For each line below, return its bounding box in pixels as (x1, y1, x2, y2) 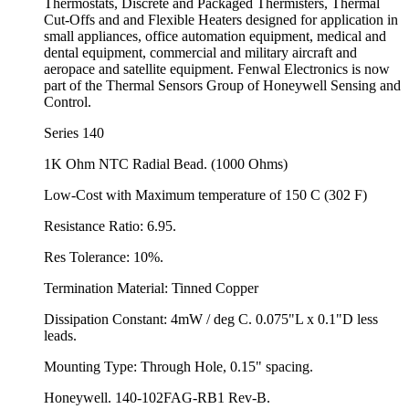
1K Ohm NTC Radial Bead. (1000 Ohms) (44, 155, 288, 172)
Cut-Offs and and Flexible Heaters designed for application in (44, 11, 398, 27)
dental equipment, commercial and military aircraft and (44, 44, 357, 60)
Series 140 (44, 124, 104, 141)
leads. (44, 327, 77, 343)
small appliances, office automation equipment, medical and (44, 27, 386, 44)
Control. (44, 93, 91, 110)
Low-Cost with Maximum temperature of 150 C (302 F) (44, 186, 367, 203)
